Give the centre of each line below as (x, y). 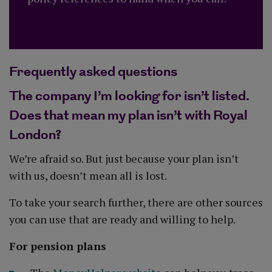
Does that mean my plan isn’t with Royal (128, 116)
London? (35, 135)
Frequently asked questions (93, 72)
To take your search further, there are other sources (136, 202)
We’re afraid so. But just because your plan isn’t (124, 158)
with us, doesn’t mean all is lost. (88, 175)
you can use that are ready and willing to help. (122, 219)
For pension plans (58, 246)
